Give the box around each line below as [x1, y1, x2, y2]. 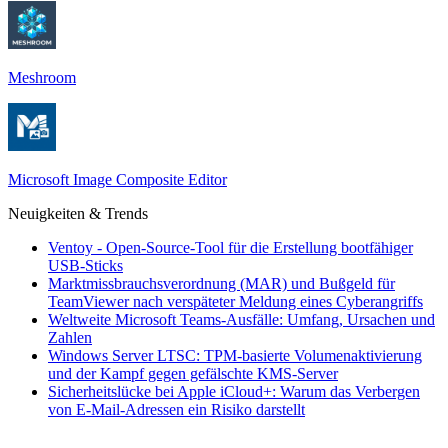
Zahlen [48, 328, 92, 346]
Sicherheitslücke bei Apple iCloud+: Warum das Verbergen [48, 382, 420, 400]
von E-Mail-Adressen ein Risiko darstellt [48, 400, 305, 418]
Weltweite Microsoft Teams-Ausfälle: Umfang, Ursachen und [48, 310, 435, 328]
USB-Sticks [48, 256, 123, 274]
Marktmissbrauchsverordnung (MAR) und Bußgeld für [48, 274, 395, 292]
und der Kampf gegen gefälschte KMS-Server [48, 364, 338, 382]
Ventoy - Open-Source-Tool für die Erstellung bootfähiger [48, 238, 413, 256]
